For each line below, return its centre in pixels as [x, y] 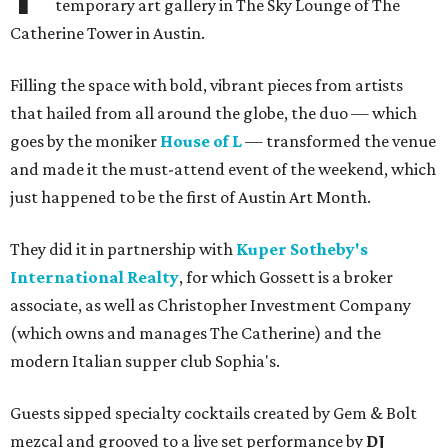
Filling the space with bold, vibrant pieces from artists [206, 85]
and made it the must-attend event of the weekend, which [223, 169]
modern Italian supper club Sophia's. [145, 361]
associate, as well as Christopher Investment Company [210, 305]
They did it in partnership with [123, 249]
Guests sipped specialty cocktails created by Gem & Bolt [213, 413]
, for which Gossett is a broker [286, 277]
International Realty [94, 277]
